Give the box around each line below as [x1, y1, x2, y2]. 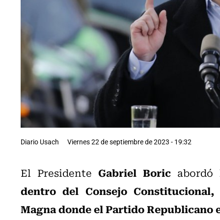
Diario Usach [21, 137, 59, 146]
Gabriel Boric [98, 164, 171, 180]
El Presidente [21, 165, 98, 180]
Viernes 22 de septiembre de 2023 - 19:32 [67, 137, 192, 146]
